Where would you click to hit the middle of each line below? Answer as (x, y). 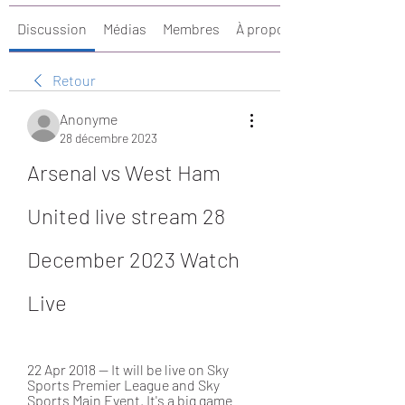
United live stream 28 (126, 216)
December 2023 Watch (133, 259)
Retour (74, 80)
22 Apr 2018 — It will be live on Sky (128, 369)
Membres (191, 28)
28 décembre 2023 (108, 138)
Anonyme (89, 119)
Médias (125, 28)
